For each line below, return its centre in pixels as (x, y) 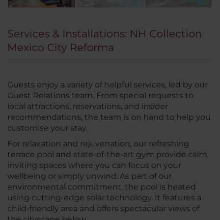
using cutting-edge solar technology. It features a (104, 198)
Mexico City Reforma (61, 48)
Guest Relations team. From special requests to (100, 96)
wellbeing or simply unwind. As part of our (90, 176)
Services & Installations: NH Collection (105, 34)
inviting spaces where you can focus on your (94, 165)
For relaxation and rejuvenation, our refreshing (98, 144)
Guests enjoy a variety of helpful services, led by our (108, 85)
